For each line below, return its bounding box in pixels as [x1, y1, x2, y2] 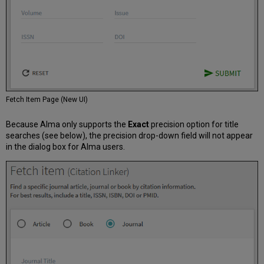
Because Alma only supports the [6, 120, 128, 130]
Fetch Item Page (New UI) [6, 95, 88, 104]
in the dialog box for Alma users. [6, 142, 126, 152]
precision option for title [149, 120, 239, 130]
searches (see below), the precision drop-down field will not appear [6, 131, 253, 141]
